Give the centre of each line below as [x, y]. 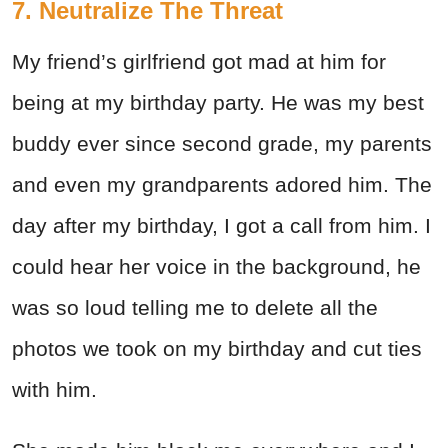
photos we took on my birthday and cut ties [217, 348]
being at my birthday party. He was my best [218, 102]
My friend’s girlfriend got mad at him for [199, 61]
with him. [54, 389]
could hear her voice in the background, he [216, 266]
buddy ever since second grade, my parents [222, 143]
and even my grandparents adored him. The [222, 184]
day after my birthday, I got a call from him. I [221, 225]
